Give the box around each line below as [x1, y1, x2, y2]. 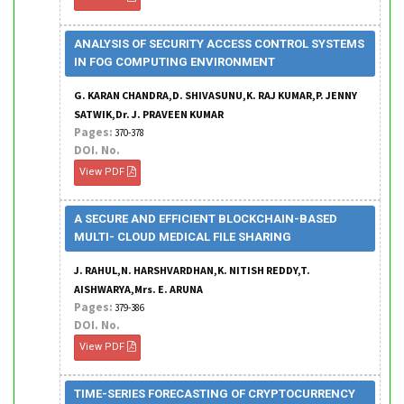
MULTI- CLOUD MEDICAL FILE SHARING [74, 230, 291, 243]
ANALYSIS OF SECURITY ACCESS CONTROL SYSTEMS [74, 37, 364, 50]
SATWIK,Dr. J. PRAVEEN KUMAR [74, 107, 224, 121]
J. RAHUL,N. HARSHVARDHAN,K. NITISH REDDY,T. [74, 263, 310, 277]
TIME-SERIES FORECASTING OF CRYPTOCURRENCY [74, 387, 355, 400]
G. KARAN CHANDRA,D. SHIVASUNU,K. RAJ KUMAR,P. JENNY [74, 88, 357, 102]
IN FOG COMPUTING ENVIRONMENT [74, 55, 275, 69]
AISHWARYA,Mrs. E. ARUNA [74, 282, 203, 296]
